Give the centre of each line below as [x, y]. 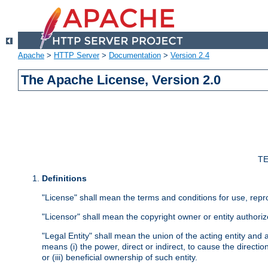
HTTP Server [77, 56]
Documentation [135, 56]
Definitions [64, 179]
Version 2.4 [190, 56]
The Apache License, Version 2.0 [121, 80]
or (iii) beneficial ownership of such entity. [120, 258]
